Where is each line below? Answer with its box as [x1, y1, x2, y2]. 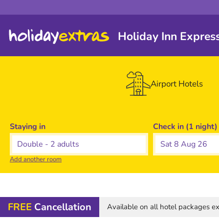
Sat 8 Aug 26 [160, 139, 208, 150]
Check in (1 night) [153, 121, 218, 132]
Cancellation [34, 200, 91, 214]
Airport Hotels [150, 78, 203, 89]
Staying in [10, 121, 45, 132]
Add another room [10, 155, 62, 164]
